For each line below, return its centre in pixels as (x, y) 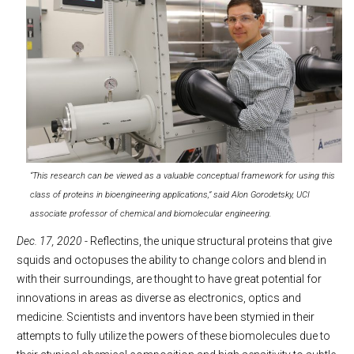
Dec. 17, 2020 (49, 241)
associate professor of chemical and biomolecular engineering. (151, 213)
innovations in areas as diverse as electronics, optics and (159, 298)
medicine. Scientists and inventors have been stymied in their (166, 316)
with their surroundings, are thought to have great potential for (169, 279)
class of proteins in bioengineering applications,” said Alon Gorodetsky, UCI (170, 194)
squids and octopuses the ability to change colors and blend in (171, 260)
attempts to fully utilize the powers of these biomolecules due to (173, 335)
